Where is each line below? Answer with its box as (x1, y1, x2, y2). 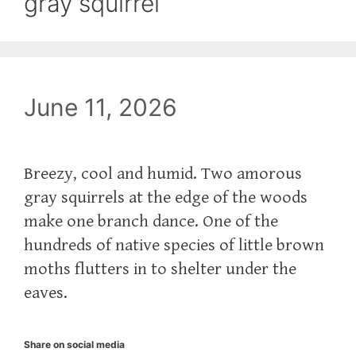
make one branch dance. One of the (24, 211, 278, 231)
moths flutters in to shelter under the (24, 258, 296, 279)
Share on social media (24, 338, 125, 350)
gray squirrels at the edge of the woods (24, 187, 308, 207)
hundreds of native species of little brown (24, 234, 324, 255)
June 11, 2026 (24, 92, 177, 122)
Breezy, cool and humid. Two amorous (24, 163, 302, 184)
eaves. (24, 282, 68, 303)
